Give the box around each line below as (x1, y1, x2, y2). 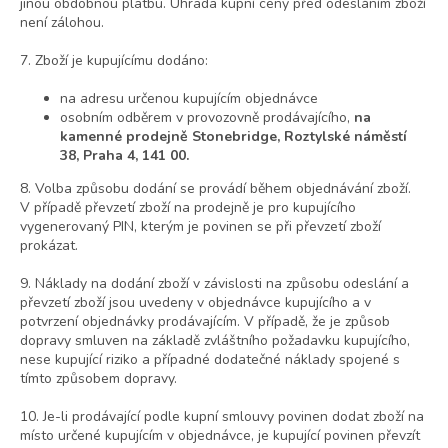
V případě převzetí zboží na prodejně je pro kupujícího (20, 198, 356, 218)
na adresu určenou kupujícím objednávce (60, 89, 318, 109)
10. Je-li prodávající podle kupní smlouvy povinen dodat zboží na (20, 407, 424, 427)
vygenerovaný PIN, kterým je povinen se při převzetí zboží (20, 217, 381, 237)
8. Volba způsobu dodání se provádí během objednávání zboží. (20, 179, 411, 199)
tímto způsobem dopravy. (20, 369, 177, 389)
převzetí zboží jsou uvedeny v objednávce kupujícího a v (20, 293, 371, 313)
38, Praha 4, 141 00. (60, 146, 189, 166)
